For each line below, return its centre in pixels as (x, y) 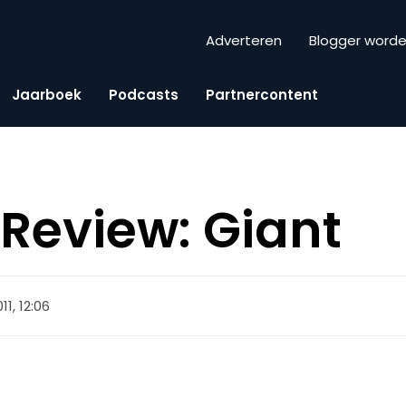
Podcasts (144, 94)
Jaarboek (47, 94)
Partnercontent (262, 94)
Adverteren (244, 41)
